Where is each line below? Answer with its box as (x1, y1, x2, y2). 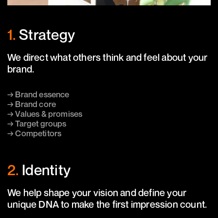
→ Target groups (7, 118, 67, 128)
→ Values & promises (7, 108, 83, 119)
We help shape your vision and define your (7, 186, 187, 199)
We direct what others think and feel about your (7, 51, 208, 63)
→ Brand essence (7, 89, 70, 99)
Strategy (18, 25, 75, 43)
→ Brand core (7, 98, 56, 109)
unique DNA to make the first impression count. (7, 198, 207, 210)
